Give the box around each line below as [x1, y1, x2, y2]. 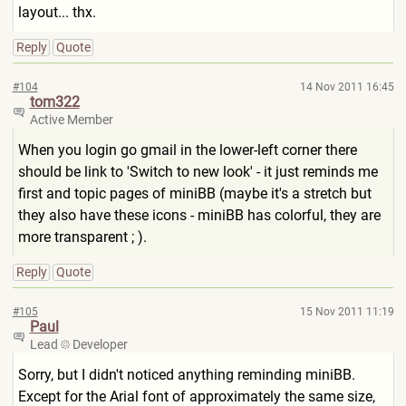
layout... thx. [17, 4, 96, 21]
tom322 [29, 93, 80, 111]
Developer [69, 337, 128, 352]
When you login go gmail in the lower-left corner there [17, 141, 357, 159]
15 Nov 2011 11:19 [299, 305, 394, 318]
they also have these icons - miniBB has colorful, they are [17, 207, 381, 224]
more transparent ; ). [17, 228, 147, 246]
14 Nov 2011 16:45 [299, 81, 394, 93]
